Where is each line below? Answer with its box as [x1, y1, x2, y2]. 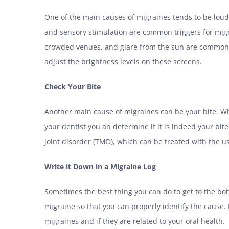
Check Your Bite [44, 81, 101, 91]
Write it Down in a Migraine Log [44, 161, 156, 171]
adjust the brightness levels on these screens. [44, 56, 202, 66]
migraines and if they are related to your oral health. [44, 216, 225, 226]
